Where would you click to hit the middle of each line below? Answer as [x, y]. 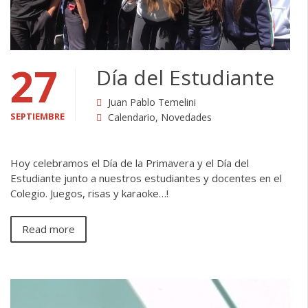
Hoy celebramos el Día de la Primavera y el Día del [130, 163]
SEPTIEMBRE [37, 116]
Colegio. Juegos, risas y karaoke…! [89, 193]
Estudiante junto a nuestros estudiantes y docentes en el [146, 178]
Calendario [132, 117]
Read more [48, 229]
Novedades [186, 117]
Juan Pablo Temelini [152, 102]
